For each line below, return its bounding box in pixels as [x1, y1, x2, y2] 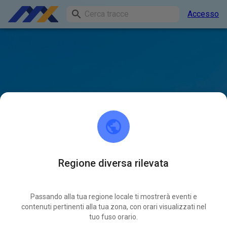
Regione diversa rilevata [58, 157, 169, 170]
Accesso [187, 9, 219, 19]
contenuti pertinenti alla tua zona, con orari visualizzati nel [21, 203, 206, 211]
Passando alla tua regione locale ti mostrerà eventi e [30, 193, 197, 201]
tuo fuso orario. [89, 213, 138, 221]
